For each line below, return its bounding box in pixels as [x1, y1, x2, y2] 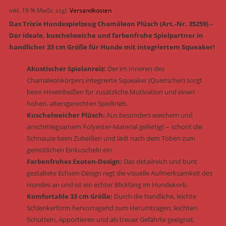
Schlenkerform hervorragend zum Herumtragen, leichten [26, 203, 197, 213]
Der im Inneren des [105, 64, 164, 74]
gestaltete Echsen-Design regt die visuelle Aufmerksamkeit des [26, 168, 212, 178]
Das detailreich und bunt [122, 157, 197, 166]
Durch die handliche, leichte [112, 192, 196, 201]
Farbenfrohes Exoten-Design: [26, 157, 122, 166]
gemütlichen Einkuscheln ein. [26, 145, 114, 155]
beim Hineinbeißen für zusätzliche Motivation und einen [26, 87, 195, 97]
